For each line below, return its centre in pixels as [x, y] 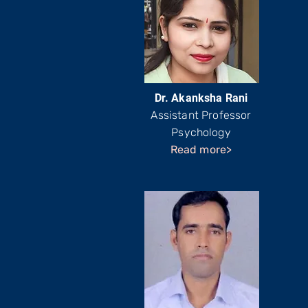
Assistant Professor [201, 115]
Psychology [201, 132]
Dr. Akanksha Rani [201, 98]
